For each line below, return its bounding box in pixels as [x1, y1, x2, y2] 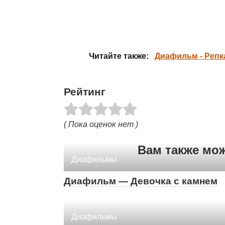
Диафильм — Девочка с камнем [64, 176, 217, 187]
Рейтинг [64, 85, 105, 97]
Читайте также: [89, 51, 149, 60]
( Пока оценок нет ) [64, 120, 138, 129]
